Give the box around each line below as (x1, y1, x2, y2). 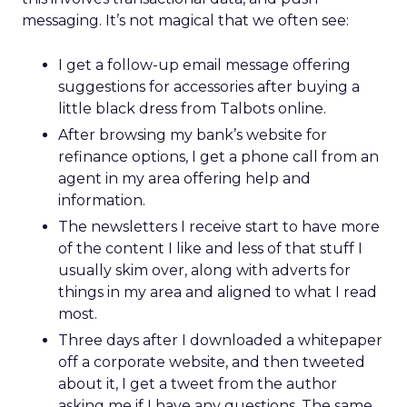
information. (58, 192, 145, 209)
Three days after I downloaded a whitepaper (58, 332, 382, 349)
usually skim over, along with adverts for (58, 262, 351, 279)
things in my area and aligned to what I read (58, 283, 377, 301)
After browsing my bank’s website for (58, 126, 327, 144)
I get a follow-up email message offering (58, 56, 351, 74)
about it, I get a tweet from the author (58, 375, 337, 392)
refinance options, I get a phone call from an (58, 148, 379, 165)
